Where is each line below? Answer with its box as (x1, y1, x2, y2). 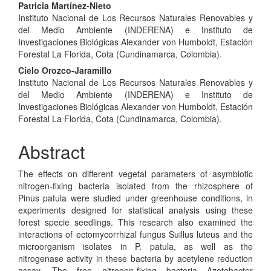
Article (18, 15, 69, 42)
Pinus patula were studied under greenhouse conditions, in (18, 191, 253, 204)
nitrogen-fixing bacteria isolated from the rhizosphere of (18, 179, 253, 192)
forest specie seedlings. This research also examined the (18, 215, 253, 228)
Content (18, 35, 82, 62)
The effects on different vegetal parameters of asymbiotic (18, 167, 253, 180)
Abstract (18, 138, 85, 165)
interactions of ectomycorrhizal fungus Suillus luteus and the (18, 227, 253, 240)
